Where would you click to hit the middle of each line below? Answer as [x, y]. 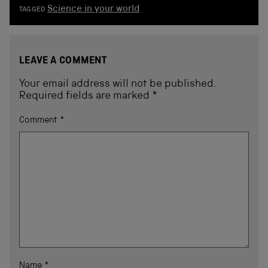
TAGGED [32, 10]
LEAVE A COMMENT [63, 61]
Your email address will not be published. [118, 84]
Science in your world [94, 9]
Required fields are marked [86, 96]
